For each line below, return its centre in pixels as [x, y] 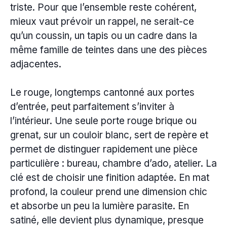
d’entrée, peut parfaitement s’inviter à [92, 107]
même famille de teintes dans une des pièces [109, 50]
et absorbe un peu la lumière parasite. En [100, 206]
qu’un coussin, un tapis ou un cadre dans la [104, 35]
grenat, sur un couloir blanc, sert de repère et [109, 135]
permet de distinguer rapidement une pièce [104, 149]
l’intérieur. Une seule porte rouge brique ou [103, 121]
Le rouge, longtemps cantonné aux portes [102, 93]
